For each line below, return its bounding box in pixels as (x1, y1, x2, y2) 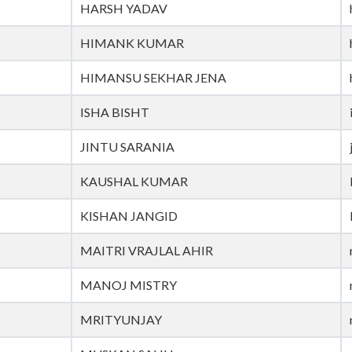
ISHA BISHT (80, 104, 149, 120)
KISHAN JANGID (80, 208, 178, 224)
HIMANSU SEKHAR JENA (80, 70, 226, 86)
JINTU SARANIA (80, 139, 174, 155)
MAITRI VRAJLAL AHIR (80, 243, 213, 258)
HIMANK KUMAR (80, 35, 184, 51)
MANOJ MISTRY (80, 277, 177, 293)
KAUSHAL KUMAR (80, 174, 188, 189)
